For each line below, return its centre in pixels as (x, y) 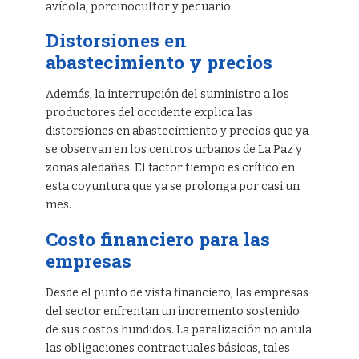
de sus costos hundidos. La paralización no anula (178, 330)
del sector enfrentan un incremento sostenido (172, 312)
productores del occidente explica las (149, 113)
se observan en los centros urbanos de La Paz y (173, 150)
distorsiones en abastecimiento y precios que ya (177, 131)
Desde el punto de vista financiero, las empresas (177, 293)
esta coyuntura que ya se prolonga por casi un (172, 187)
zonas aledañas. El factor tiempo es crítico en (170, 168)
